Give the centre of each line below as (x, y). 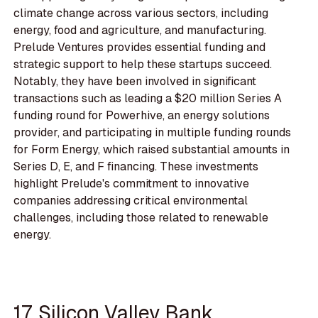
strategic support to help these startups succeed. (143, 65)
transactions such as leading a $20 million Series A (148, 99)
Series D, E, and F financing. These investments (136, 167)
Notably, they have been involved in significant (135, 82)
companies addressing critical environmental (131, 201)
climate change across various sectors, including (141, 13)
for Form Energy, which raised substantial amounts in (152, 150)
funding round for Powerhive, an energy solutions (142, 116)
